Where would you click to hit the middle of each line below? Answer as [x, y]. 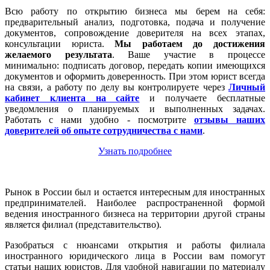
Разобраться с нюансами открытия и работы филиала [135, 245]
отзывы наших [230, 120]
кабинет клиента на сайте [72, 98]
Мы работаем [149, 44]
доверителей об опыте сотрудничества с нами [104, 131]
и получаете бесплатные [202, 98]
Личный [247, 87]
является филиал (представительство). [84, 225]
